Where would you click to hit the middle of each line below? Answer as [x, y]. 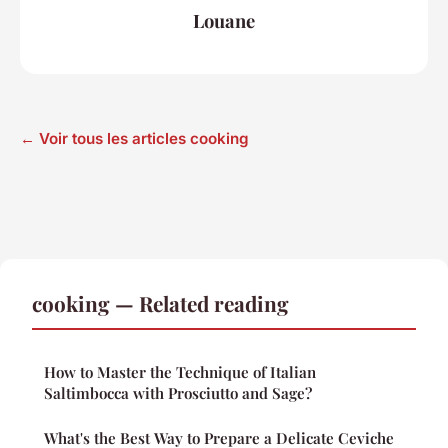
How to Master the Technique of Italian [180, 372]
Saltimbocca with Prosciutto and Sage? [178, 393]
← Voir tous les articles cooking [134, 139]
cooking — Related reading [160, 303]
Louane [224, 20]
